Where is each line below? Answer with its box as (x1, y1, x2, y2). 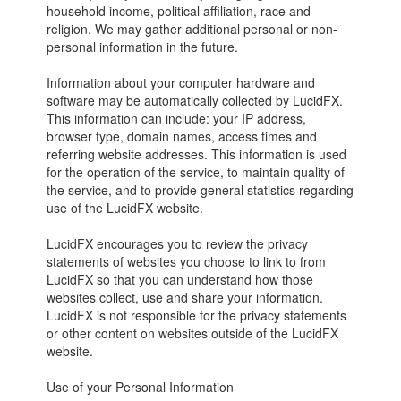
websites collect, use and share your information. (47, 288, 324, 306)
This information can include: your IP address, (47, 109, 307, 127)
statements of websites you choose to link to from (47, 252, 327, 270)
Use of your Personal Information (47, 378, 235, 396)
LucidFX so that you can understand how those (47, 270, 314, 288)
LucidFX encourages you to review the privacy (47, 235, 309, 252)
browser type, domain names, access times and (47, 127, 318, 145)
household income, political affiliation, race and (47, 2, 311, 20)
